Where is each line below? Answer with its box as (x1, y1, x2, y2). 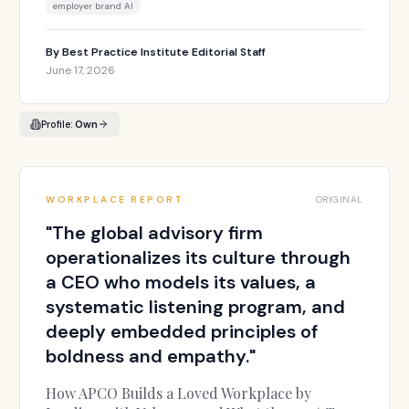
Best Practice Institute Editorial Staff (62, 45, 267, 59)
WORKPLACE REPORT (46, 194, 184, 205)
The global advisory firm (52, 221, 264, 245)
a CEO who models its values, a (46, 270, 317, 294)
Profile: (41, 118, 76, 131)
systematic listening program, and (46, 295, 346, 319)
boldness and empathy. (46, 344, 250, 368)
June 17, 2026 (46, 63, 116, 78)
